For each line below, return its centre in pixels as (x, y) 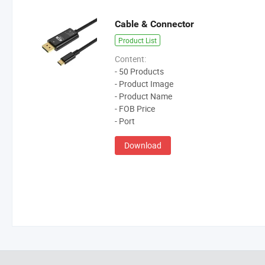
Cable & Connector (155, 24)
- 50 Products (140, 72)
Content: (131, 59)
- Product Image (144, 84)
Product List (138, 41)
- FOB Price (135, 109)
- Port (125, 121)
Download (143, 146)
